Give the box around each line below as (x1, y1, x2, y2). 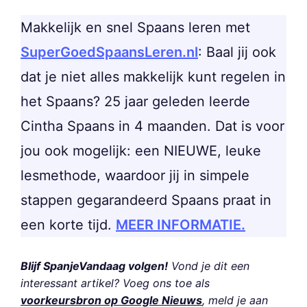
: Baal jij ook (198, 44, 276, 61)
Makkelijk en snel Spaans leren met (21, 19, 250, 36)
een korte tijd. (21, 217, 116, 234)
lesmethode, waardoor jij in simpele (21, 167, 249, 184)
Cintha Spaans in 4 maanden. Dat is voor (21, 118, 284, 135)
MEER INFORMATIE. (116, 217, 245, 234)
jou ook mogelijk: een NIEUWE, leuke (21, 143, 261, 160)
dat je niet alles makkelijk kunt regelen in (21, 69, 286, 86)
